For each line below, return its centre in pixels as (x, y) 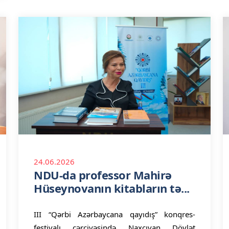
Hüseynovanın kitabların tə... (112, 188)
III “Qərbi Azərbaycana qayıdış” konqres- (114, 214)
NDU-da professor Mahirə (103, 175)
